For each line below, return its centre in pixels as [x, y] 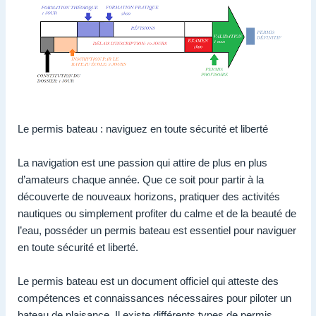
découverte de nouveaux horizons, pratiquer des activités [149, 196]
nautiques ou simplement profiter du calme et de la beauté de [157, 213]
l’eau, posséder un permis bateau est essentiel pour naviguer [157, 230]
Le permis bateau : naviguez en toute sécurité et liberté [143, 128]
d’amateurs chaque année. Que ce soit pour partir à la [141, 179]
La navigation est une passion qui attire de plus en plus [142, 162]
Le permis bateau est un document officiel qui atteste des [148, 281]
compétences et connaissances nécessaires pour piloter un [154, 298]
